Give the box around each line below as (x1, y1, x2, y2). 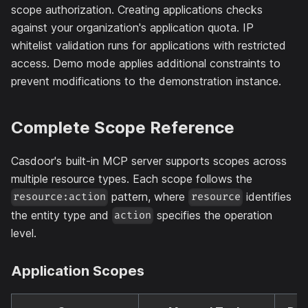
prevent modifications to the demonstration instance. (11, 74, 281, 88)
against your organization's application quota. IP (11, 20, 254, 34)
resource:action (13, 190, 107, 204)
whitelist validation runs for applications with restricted (11, 38, 286, 52)
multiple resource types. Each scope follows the (11, 171, 252, 186)
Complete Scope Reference (11, 117, 234, 137)
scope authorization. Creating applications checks (11, 2, 263, 16)
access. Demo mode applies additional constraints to (11, 56, 280, 70)
